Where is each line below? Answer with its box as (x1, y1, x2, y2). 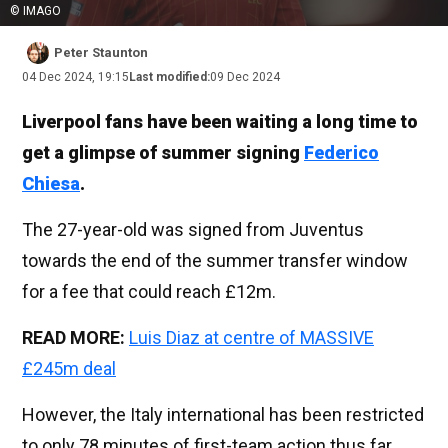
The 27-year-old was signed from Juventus (22, 219, 364, 241)
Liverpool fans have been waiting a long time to (22, 111, 418, 133)
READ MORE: (22, 327, 129, 349)
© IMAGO (10, 4, 61, 19)
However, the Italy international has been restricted (22, 404, 424, 426)
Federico (304, 142, 379, 164)
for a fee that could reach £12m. (22, 281, 276, 303)
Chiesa (22, 173, 80, 195)
